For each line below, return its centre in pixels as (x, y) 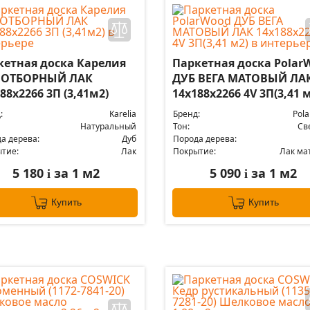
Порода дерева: (204, 139)
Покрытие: (194, 151)
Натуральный (108, 126)
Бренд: (186, 114)
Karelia (123, 114)
